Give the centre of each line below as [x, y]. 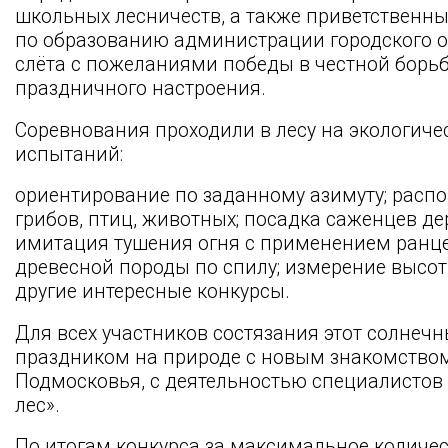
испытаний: [69, 154]
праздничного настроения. [140, 88]
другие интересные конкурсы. [152, 292]
